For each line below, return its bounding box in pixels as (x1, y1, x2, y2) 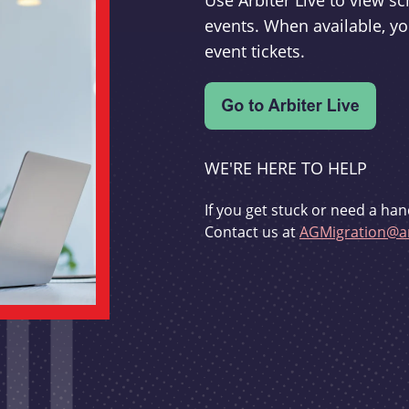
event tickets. (204, 40, 305, 63)
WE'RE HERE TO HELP (204, 157, 367, 180)
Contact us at (204, 222, 299, 242)
